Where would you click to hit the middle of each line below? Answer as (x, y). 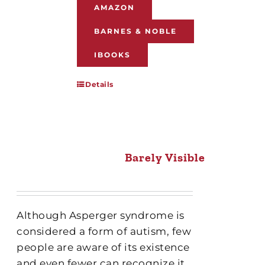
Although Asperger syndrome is (101, 215)
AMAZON (115, 7)
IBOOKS (113, 54)
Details (99, 84)
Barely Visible (165, 157)
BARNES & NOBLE (136, 31)
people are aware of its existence (103, 247)
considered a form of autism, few (104, 231)
